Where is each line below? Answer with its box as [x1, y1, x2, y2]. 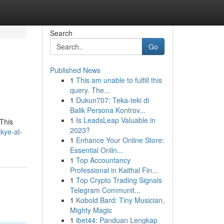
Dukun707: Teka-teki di [75, 95, 149, 105]
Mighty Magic [69, 205, 112, 215]
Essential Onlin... [69, 145, 123, 155]
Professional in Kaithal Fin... [69, 165, 158, 175]
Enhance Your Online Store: [75, 135, 164, 145]
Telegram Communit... [69, 185, 140, 195]
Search [49, 28, 72, 38]
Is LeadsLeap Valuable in [75, 115, 155, 125]
